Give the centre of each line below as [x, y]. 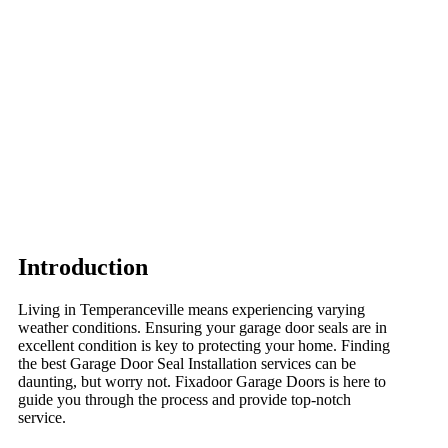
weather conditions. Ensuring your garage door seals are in [202, 327]
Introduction [83, 266]
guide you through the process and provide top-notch [184, 399]
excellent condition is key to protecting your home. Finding [204, 345]
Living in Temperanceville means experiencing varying [191, 309]
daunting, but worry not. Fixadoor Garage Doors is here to [202, 381]
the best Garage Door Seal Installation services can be [187, 363]
